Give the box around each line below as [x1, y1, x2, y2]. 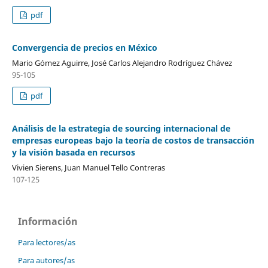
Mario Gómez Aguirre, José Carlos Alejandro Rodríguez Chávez [11, 57, 232, 68]
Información [18, 214, 78, 228]
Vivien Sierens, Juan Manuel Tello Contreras [11, 162, 165, 173]
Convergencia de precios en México [11, 41, 157, 53]
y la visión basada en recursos [11, 146, 135, 158]
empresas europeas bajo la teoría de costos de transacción [11, 134, 254, 146]
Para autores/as [18, 254, 75, 266]
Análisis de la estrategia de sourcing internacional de [11, 122, 230, 134]
